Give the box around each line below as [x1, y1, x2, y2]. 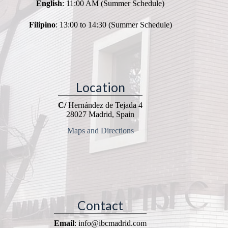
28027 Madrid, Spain [66, 110, 135, 119]
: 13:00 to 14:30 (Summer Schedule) [55, 20, 172, 30]
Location [75, 79, 125, 95]
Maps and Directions [67, 126, 134, 135]
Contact [77, 197, 124, 213]
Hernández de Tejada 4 [66, 101, 143, 110]
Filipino [28, 20, 55, 30]
